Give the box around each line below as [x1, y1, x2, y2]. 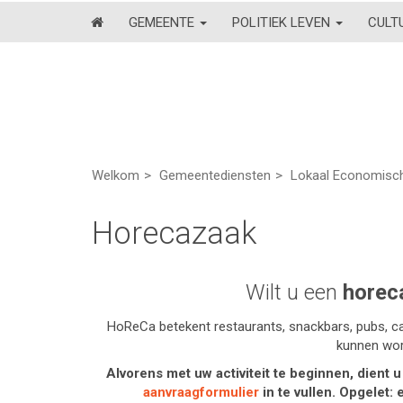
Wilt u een [246, 280, 343, 305]
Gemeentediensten [159, 167, 271, 184]
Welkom [92, 167, 139, 184]
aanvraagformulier [143, 384, 259, 400]
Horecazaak [92, 215, 256, 252]
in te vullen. [259, 384, 336, 400]
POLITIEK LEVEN [232, 13, 334, 31]
